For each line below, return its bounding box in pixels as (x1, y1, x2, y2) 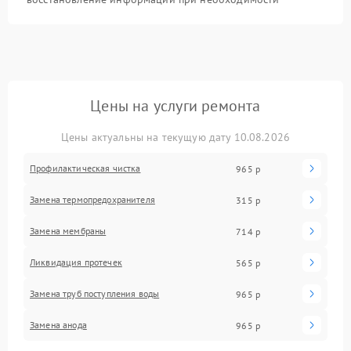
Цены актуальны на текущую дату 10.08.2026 (60, 130, 291, 144)
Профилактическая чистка (30, 162, 141, 174)
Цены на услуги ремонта (90, 96, 261, 116)
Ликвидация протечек (30, 256, 122, 268)
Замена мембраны (30, 225, 107, 237)
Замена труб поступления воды (30, 288, 160, 299)
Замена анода (30, 319, 87, 331)
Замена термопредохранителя (30, 194, 155, 205)
